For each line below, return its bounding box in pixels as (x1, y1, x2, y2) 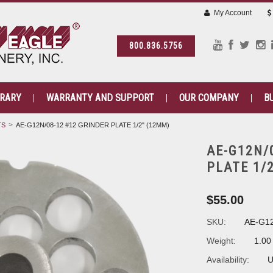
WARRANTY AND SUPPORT (46, 92, 154, 104)
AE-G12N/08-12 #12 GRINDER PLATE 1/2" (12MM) (16, 121, 169, 129)
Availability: (207, 255, 249, 264)
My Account (212, 9, 252, 17)
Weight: (207, 236, 236, 246)
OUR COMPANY (179, 92, 239, 104)
